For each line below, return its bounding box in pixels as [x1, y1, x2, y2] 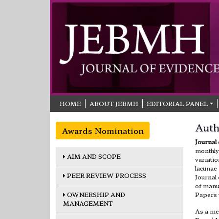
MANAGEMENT [63, 198, 113, 207]
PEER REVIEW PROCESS [66, 171, 146, 179]
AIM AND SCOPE [66, 152, 121, 160]
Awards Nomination [62, 124, 144, 136]
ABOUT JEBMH [89, 99, 138, 108]
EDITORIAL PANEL [147, 99, 208, 108]
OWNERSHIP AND [66, 190, 125, 198]
